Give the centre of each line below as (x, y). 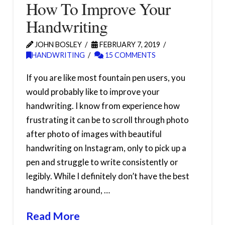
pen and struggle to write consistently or (102, 162)
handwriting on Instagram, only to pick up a (106, 148)
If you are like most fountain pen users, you (105, 78)
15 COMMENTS (129, 55)
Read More (53, 216)
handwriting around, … (68, 190)
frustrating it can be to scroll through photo (107, 120)
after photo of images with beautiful (94, 134)
